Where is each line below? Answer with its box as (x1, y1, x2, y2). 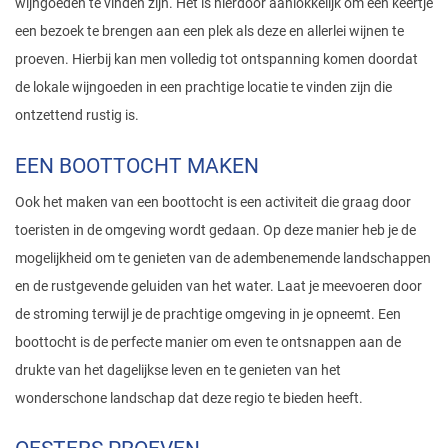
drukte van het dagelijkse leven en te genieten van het (15, 361, 341, 378)
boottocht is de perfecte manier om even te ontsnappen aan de (15, 333, 401, 350)
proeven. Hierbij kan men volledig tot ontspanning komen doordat (15, 50, 418, 67)
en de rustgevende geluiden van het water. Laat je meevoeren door (15, 277, 422, 294)
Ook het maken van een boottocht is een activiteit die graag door (15, 193, 411, 210)
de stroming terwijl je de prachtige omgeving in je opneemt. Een (15, 305, 401, 322)
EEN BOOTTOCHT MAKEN (15, 153, 259, 178)
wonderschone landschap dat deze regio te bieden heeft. (15, 389, 363, 406)
